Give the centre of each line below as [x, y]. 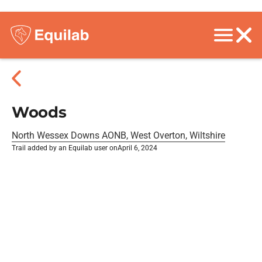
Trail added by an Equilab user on [65, 148]
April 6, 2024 [137, 148]
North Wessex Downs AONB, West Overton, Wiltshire [118, 135]
